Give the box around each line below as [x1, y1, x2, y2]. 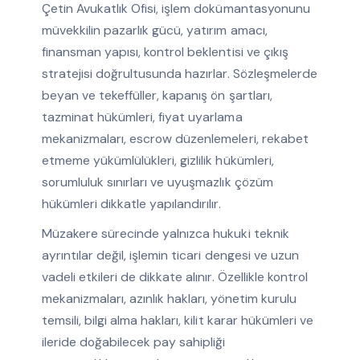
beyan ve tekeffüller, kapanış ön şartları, [41, 87, 272, 104]
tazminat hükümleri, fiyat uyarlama [41, 108, 243, 126]
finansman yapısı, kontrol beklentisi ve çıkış [41, 43, 288, 61]
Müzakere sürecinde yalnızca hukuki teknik [41, 225, 289, 243]
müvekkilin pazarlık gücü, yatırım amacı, [41, 22, 268, 39]
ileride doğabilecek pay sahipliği [41, 333, 226, 351]
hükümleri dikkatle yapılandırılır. [41, 195, 221, 213]
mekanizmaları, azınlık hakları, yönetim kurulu [41, 290, 297, 308]
